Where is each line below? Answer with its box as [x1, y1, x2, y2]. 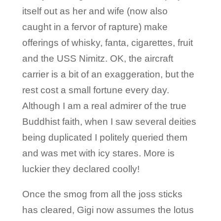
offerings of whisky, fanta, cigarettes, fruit [22, 37, 193, 48]
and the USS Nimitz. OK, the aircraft [22, 53, 173, 64]
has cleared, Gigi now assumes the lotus [22, 204, 194, 215]
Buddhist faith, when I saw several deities [22, 116, 196, 127]
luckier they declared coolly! [22, 163, 140, 174]
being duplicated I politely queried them [22, 132, 187, 143]
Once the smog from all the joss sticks [22, 188, 183, 199]
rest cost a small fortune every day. [22, 84, 169, 95]
